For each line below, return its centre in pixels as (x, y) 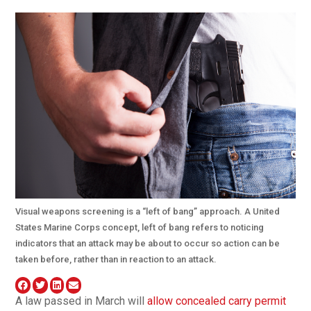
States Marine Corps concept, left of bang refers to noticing (140, 228)
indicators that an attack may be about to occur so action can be (148, 244)
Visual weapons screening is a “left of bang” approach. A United (148, 212)
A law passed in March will (82, 301)
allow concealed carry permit (217, 301)
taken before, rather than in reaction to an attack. (116, 260)
